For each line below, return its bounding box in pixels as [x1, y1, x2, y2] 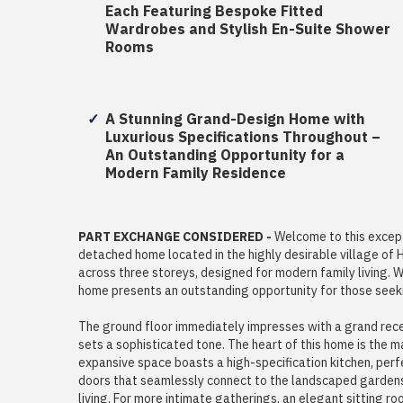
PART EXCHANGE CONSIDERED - [78, 228, 274, 246]
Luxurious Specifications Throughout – [105, 127, 381, 148]
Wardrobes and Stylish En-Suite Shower [105, 19, 390, 40]
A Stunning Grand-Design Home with [105, 109, 365, 130]
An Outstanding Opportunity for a [105, 145, 345, 166]
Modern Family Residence [105, 163, 286, 184]
